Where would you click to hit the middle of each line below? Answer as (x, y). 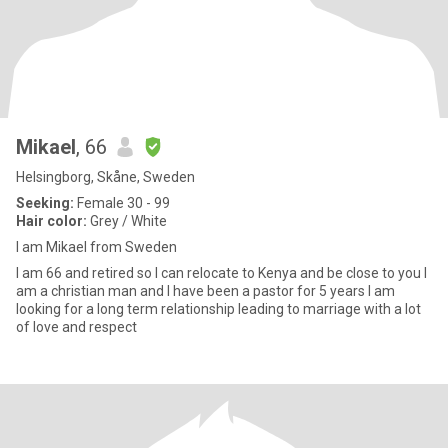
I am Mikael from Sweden (96, 247)
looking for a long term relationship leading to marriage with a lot (218, 309)
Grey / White (127, 221)
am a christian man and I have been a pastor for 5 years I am (192, 291)
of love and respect (76, 327)
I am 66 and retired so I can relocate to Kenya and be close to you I (220, 273)
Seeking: (45, 203)
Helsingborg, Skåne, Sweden (105, 177)
